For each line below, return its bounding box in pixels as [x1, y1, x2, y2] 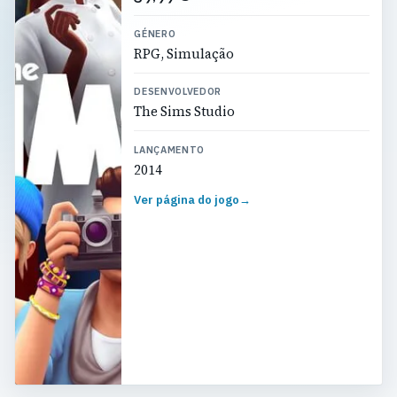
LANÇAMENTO [134, 143, 205, 156]
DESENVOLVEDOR [134, 85, 222, 98]
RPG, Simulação [134, 44, 235, 63]
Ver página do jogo [134, 192, 240, 208]
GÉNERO [134, 27, 176, 40]
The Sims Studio [134, 103, 236, 121]
